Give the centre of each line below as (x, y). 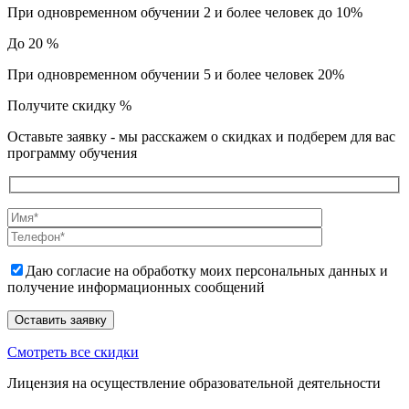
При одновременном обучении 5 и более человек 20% (176, 74)
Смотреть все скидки (73, 352)
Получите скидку (63, 105)
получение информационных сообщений (136, 288)
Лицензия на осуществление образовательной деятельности (194, 383)
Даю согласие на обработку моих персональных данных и (207, 271)
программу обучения (72, 152)
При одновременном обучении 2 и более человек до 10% (185, 12)
